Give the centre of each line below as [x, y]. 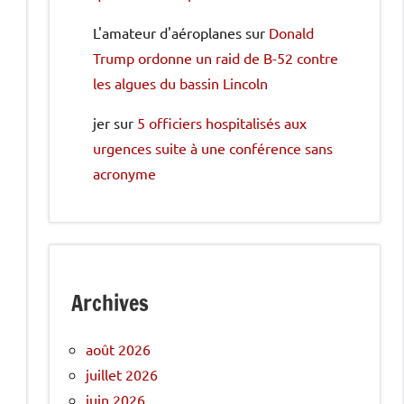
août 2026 [118, 349]
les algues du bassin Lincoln [180, 83]
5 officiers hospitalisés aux [222, 122]
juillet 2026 [122, 374]
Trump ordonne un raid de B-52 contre [216, 57]
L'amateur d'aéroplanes [167, 32]
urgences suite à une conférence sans [213, 147]
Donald [291, 32]
